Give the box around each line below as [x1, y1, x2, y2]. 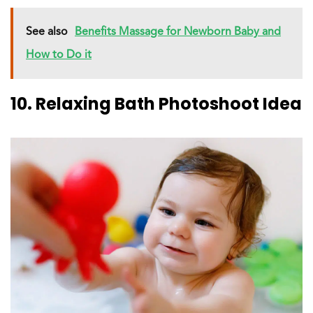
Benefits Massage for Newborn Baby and [75, 27, 281, 38]
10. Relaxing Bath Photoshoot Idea [10, 92, 302, 116]
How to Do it [26, 50, 92, 61]
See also [26, 27, 68, 38]
